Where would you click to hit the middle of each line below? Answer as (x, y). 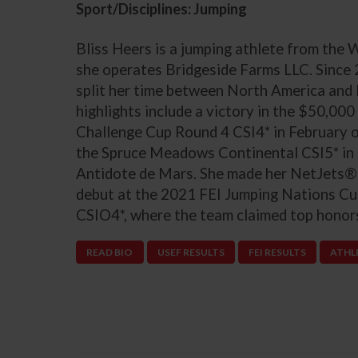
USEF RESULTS (191, 252)
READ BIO (110, 252)
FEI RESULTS (277, 252)
